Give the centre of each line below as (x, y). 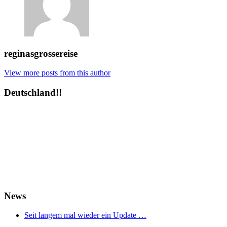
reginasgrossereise (41, 53)
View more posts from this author (57, 73)
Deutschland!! (33, 93)
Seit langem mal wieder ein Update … (85, 215)
